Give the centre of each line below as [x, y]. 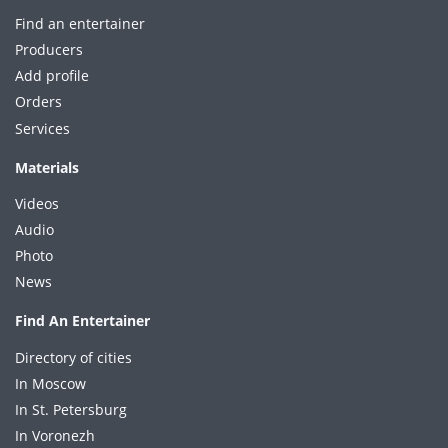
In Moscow [50, 383]
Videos [37, 203]
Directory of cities [73, 357]
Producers [49, 50]
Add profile [52, 76]
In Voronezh [55, 436]
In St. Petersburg [71, 409]
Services [42, 128]
